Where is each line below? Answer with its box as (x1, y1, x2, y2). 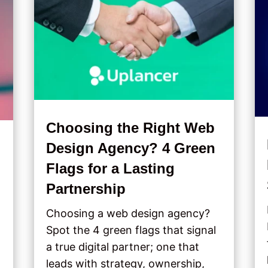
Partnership (45, 181, 126, 197)
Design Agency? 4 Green (45, 140, 215, 156)
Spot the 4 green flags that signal (45, 224, 216, 236)
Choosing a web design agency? (45, 207, 210, 220)
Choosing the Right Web (45, 120, 215, 136)
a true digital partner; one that (45, 240, 199, 253)
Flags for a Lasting (45, 160, 175, 176)
